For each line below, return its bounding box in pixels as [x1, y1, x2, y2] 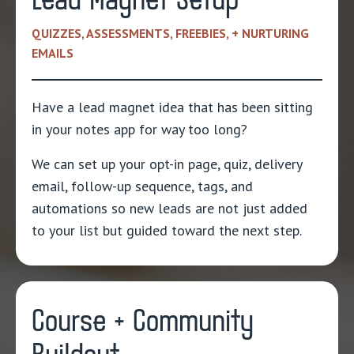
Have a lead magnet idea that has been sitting [32, 98, 313, 117]
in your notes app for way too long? [32, 120, 247, 139]
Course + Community [32, 299, 254, 345]
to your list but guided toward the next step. [32, 221, 302, 240]
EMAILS [32, 45, 73, 62]
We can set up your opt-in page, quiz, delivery [32, 155, 302, 174]
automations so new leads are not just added [32, 199, 307, 218]
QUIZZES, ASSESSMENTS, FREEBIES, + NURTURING [32, 25, 309, 42]
